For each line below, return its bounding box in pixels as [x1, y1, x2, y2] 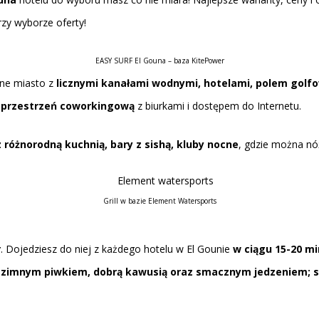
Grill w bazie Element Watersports [103, 196, 216, 206]
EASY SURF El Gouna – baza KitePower [95, 56, 224, 66]
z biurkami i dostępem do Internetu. [135, 99, 301, 113]
